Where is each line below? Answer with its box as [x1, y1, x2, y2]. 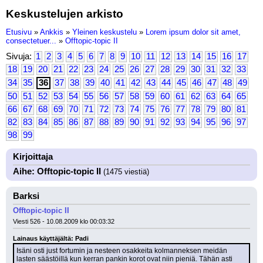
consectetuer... [6, 36, 56, 45]
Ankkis [40, 28, 63, 36]
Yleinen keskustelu [72, 28, 137, 36]
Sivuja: [6, 52, 34, 61]
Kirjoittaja [13, 152, 53, 161]
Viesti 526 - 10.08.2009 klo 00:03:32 [13, 218, 114, 225]
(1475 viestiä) [101, 167, 149, 176]
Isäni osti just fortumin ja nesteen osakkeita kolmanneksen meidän [16, 247, 227, 255]
